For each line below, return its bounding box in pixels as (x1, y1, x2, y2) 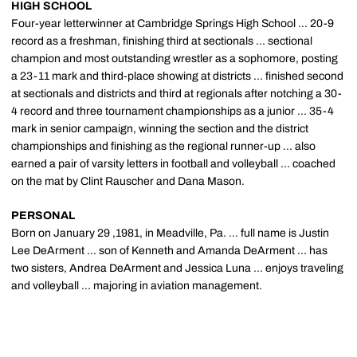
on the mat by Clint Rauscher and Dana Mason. (11, 175, 245, 187)
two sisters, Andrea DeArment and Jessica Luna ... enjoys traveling (11, 262, 343, 274)
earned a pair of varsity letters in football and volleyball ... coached (11, 158, 335, 170)
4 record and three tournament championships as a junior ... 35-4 (11, 105, 334, 117)
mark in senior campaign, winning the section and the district (11, 123, 308, 135)
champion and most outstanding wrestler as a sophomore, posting (11, 53, 338, 65)
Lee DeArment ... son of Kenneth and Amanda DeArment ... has (11, 245, 328, 257)
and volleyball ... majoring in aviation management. (11, 280, 262, 292)
